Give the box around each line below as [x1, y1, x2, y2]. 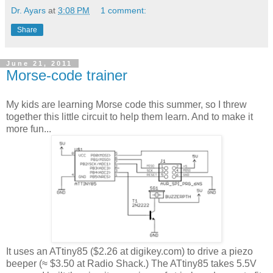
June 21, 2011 [6, 60, 73, 68]
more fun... [6, 124, 51, 135]
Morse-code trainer [6, 67, 127, 84]
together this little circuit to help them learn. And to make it [6, 112, 253, 122]
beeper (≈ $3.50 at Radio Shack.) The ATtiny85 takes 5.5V [6, 258, 257, 269]
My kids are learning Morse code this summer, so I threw [6, 99, 247, 110]
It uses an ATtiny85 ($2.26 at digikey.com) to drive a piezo [6, 246, 253, 257]
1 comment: [101, 5, 147, 16]
